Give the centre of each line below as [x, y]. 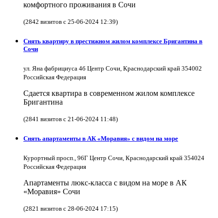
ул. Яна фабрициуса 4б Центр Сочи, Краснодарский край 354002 [113, 68]
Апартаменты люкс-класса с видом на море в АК [105, 183]
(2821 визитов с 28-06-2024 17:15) [71, 209]
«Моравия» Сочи [52, 192]
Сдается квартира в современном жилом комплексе [109, 93]
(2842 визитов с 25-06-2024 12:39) [71, 21]
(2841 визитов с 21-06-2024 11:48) [71, 119]
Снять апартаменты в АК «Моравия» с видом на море [101, 139]
